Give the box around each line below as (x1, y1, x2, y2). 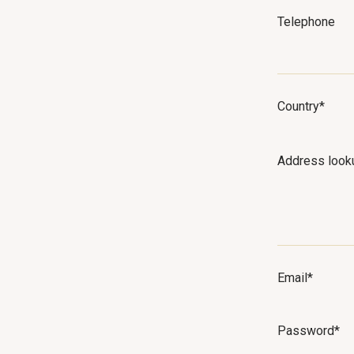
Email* (277, 270, 313, 286)
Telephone (277, 14, 335, 30)
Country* (277, 99, 325, 115)
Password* (277, 322, 340, 338)
